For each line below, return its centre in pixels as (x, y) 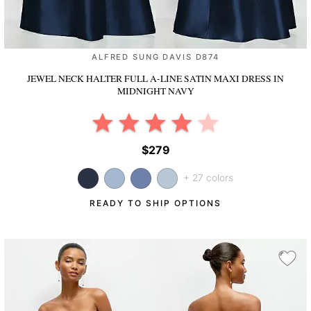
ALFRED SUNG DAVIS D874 (155, 57)
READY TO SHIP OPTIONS (155, 203)
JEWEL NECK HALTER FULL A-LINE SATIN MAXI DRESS (150, 79)
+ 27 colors (208, 177)
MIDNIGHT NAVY (155, 91)
